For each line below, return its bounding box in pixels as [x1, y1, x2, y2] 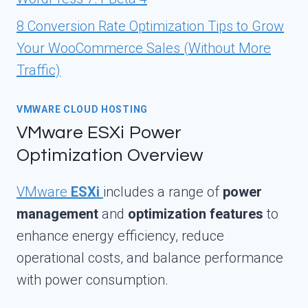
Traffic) [16, 61, 60, 78]
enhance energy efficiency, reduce [16, 227, 224, 244]
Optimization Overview [16, 146, 203, 164]
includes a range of [103, 183, 223, 200]
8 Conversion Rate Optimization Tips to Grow [16, 17, 284, 34]
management [16, 205, 98, 222]
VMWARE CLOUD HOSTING [16, 103, 148, 115]
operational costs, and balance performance [16, 249, 283, 266]
